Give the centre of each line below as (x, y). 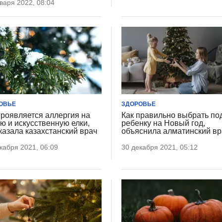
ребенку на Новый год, (164, 123)
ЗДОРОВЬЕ (139, 104)
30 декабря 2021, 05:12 (160, 147)
